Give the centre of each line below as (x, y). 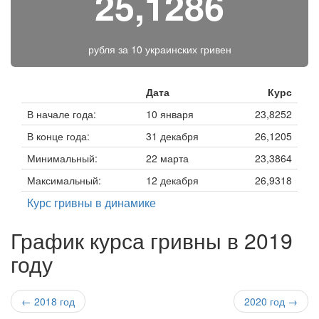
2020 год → (271, 301)
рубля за (109, 49)
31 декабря (172, 136)
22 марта (167, 158)
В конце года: (58, 136)
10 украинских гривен (181, 49)
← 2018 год (48, 301)
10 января (170, 114)
